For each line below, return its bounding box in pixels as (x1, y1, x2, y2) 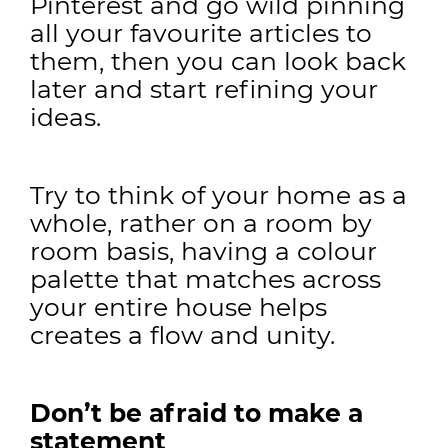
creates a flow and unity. (30, 320, 342, 350)
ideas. (30, 102, 101, 132)
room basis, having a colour (30, 236, 377, 266)
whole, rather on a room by (30, 208, 372, 238)
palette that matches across (30, 264, 381, 294)
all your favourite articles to (30, 18, 372, 48)
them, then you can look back (30, 46, 406, 76)
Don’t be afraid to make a (30, 398, 363, 428)
